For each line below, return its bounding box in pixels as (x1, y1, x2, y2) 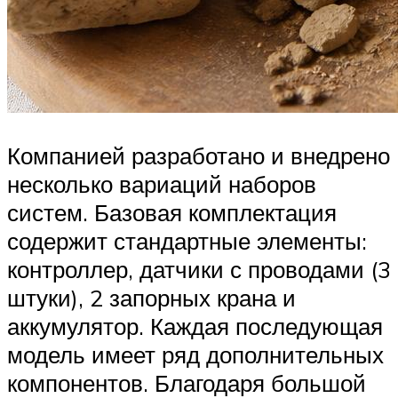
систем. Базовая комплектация (7, 197, 337, 227)
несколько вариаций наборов (7, 169, 316, 198)
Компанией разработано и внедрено (7, 140, 390, 170)
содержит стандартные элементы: (7, 226, 367, 255)
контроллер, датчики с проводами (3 (7, 254, 391, 283)
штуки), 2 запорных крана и (7, 283, 296, 312)
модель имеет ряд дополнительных (7, 339, 384, 369)
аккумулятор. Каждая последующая (7, 311, 383, 340)
